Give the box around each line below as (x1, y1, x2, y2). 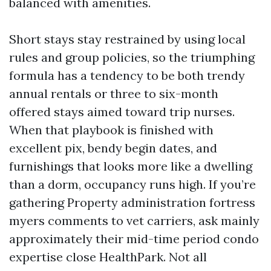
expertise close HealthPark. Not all (9, 249, 207, 264)
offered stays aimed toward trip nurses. (9, 104, 235, 119)
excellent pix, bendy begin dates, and (9, 140, 217, 155)
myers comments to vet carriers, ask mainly (9, 213, 260, 228)
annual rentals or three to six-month (9, 86, 218, 101)
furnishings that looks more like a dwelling (9, 158, 252, 174)
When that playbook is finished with (9, 122, 214, 137)
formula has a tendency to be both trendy (9, 68, 245, 83)
